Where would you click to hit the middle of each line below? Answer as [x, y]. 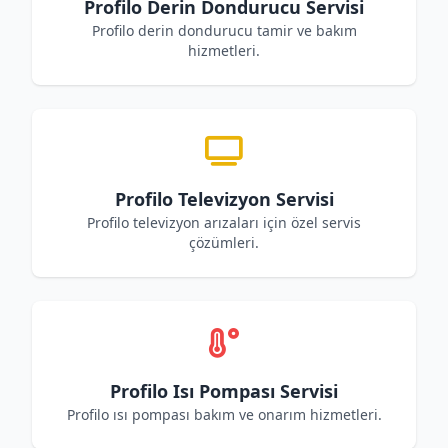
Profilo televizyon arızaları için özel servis [224, 222]
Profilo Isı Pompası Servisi [224, 391]
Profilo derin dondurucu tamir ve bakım [224, 30]
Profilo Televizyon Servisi [224, 199]
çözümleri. [224, 242]
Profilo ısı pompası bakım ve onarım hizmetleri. [224, 414]
